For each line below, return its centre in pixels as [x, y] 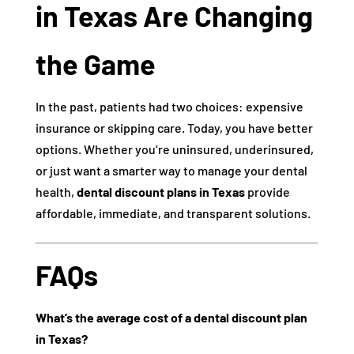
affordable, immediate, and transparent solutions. [173, 213]
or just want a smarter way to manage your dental [171, 170]
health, [56, 192]
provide [267, 192]
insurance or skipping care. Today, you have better [174, 128]
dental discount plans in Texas [160, 192]
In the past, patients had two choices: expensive [169, 106]
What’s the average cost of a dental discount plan [171, 317]
